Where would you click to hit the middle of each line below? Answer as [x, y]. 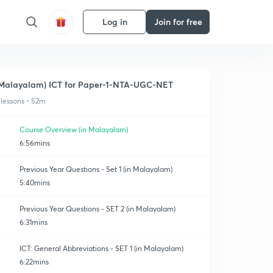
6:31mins [34, 222]
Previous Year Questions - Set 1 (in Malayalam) [96, 169]
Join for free [178, 22]
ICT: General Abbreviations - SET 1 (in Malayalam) [101, 248]
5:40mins [35, 183]
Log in [115, 22]
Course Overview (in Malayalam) [74, 129]
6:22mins [34, 262]
